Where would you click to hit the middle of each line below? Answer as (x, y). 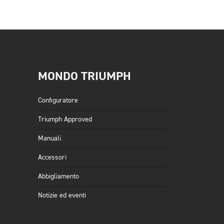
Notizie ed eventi (62, 195)
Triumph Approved (65, 119)
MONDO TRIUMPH (84, 76)
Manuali (49, 138)
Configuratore (58, 100)
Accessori (52, 157)
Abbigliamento (58, 176)
